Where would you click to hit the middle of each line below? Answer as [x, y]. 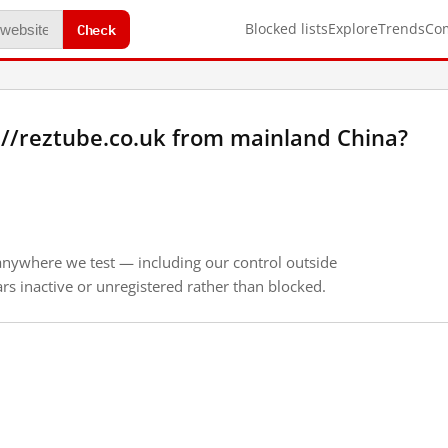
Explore [353, 28]
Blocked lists [286, 28]
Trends [401, 28]
